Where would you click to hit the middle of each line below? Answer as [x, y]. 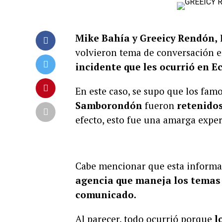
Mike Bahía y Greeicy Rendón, [146, 38]
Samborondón [109, 105]
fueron [160, 105]
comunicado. [106, 194]
